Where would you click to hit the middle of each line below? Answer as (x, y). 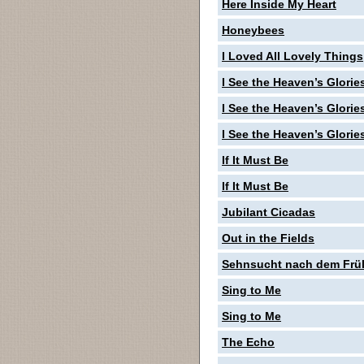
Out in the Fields (268, 238)
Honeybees (253, 30)
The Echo (248, 342)
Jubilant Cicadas (269, 212)
